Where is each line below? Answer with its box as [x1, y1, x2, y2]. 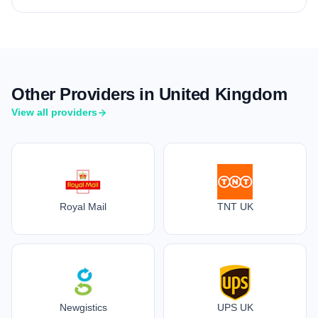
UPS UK [216, 301, 253, 313]
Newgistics [59, 301, 107, 313]
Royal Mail [60, 200, 106, 212]
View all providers [11, 106, 97, 118]
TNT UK [216, 200, 253, 212]
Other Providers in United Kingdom [11, 84, 287, 104]
